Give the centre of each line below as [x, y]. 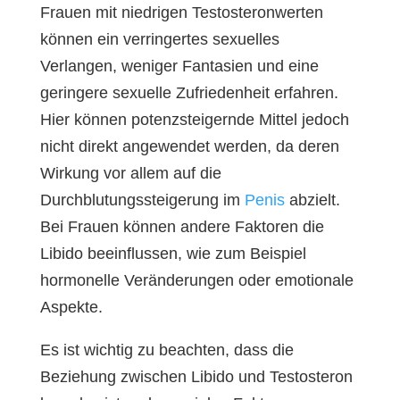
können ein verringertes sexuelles [159, 39]
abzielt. [312, 200]
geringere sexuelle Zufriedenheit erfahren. [189, 93]
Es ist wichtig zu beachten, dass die [167, 350]
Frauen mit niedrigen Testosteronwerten [181, 12]
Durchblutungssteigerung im [142, 200]
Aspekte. [71, 307]
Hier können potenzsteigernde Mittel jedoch [194, 120]
